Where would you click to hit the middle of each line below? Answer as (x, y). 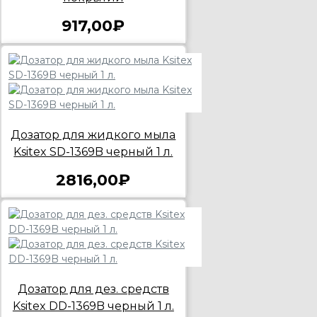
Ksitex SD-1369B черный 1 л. (93, 151)
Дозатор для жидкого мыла (93, 134)
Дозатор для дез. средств (93, 289)
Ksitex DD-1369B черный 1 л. (93, 306)
